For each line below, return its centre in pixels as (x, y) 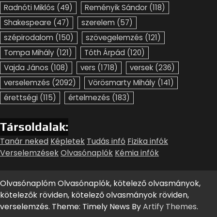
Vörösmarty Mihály (122, 82)
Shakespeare (28, 22)
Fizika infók (148, 141)
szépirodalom (29, 37)
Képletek (68, 141)
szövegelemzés (114, 37)
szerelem (98, 22)
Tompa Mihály (29, 52)
